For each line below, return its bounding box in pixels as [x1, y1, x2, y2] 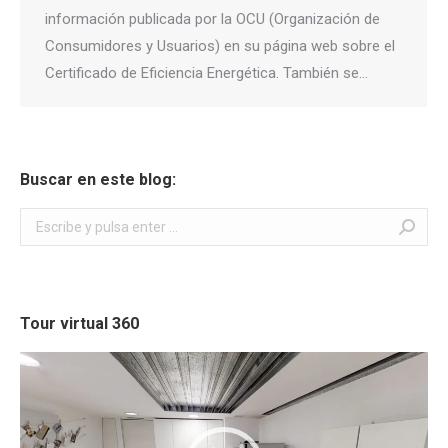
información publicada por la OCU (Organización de [45, 10, 380, 28]
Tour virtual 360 [20, 314, 139, 333]
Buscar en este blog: [20, 170, 176, 189]
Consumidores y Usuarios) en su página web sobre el [45, 37, 395, 55]
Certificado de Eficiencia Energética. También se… [45, 64, 368, 82]
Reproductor [19, 355, 98, 371]
